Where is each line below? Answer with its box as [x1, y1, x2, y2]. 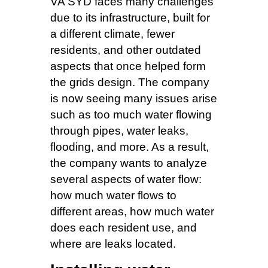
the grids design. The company [50, 76, 209, 89]
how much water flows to [50, 189, 176, 202]
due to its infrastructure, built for [50, 11, 210, 25]
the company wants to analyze [50, 157, 207, 170]
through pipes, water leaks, [50, 124, 188, 138]
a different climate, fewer [50, 28, 175, 41]
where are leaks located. [50, 237, 176, 251]
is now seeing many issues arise [50, 92, 217, 105]
